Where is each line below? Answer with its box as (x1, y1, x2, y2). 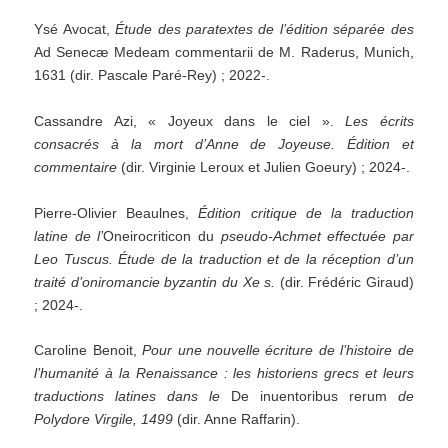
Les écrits (345, 112, 414, 129)
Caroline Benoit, (34, 342, 143, 359)
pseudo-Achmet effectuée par (220, 227, 414, 244)
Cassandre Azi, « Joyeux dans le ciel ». (34, 112, 346, 129)
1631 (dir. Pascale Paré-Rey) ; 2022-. (34, 67, 271, 84)
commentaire (34, 158, 118, 175)
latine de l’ (34, 227, 104, 244)
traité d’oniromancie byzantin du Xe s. (34, 273, 276, 290)
